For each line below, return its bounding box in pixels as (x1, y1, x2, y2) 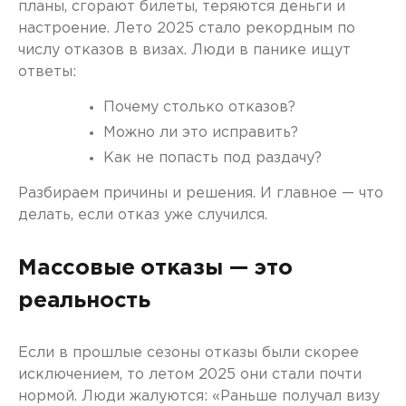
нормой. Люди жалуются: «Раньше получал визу (18, 390, 380, 403)
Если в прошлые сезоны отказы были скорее (18, 346, 359, 360)
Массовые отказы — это (18, 258, 293, 278)
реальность (18, 291, 150, 311)
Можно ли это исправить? (103, 126, 298, 140)
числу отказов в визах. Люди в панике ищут (18, 43, 351, 57)
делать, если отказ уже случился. (18, 208, 267, 222)
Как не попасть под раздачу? (103, 151, 322, 165)
